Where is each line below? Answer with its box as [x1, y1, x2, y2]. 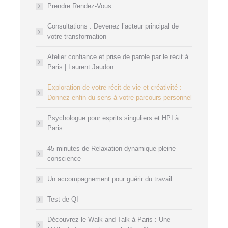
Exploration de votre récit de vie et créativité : [47, 83, 182, 91]
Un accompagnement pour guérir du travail [47, 175, 172, 183]
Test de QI [47, 195, 78, 203]
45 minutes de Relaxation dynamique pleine [47, 145, 176, 152]
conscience [47, 155, 81, 162]
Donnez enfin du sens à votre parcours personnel [47, 94, 192, 101]
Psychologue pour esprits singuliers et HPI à [47, 114, 179, 122]
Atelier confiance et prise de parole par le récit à [47, 53, 188, 61]
